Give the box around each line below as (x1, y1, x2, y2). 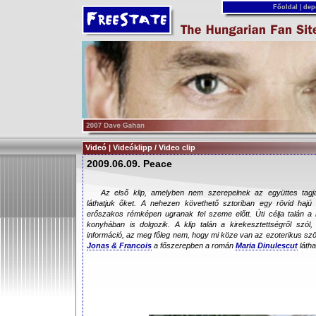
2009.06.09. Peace (87, 158, 172, 169)
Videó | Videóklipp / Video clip (85, 143, 195, 152)
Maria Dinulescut (236, 241, 298, 250)
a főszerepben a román (152, 241, 236, 250)
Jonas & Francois (87, 241, 152, 250)
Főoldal (270, 4, 300, 11)
